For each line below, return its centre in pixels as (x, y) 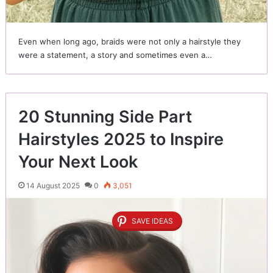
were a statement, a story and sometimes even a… (115, 55)
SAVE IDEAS (152, 221)
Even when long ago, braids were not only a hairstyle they (129, 42)
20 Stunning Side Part (105, 117)
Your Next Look (78, 162)
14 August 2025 (53, 186)
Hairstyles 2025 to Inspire (121, 140)
